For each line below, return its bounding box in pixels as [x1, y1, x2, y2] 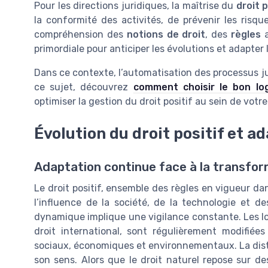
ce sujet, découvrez [34, 81, 133, 93]
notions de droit [126, 28, 206, 40]
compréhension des [34, 28, 127, 40]
